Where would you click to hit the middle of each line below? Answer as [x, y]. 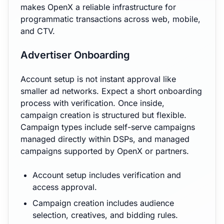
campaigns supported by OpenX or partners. [105, 151]
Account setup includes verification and [107, 175]
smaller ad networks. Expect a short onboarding [111, 91]
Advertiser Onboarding [75, 55]
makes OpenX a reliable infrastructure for [98, 7]
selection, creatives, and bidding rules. [105, 215]
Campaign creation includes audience [103, 203]
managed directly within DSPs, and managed [105, 139]
